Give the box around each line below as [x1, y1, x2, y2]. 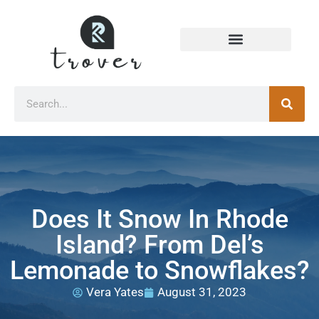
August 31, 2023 [157, 285, 246, 300]
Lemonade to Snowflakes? [9, 256, 310, 286]
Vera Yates [86, 285, 144, 300]
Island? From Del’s [55, 230, 264, 261]
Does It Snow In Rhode [31, 204, 288, 235]
